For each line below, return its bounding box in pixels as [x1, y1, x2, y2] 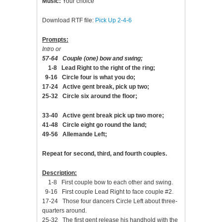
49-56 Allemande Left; [42, 131, 107, 138]
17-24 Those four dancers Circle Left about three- [42, 198, 177, 205]
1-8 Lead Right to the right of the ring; [42, 64, 155, 71]
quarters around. [42, 207, 87, 214]
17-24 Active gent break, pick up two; [42, 83, 149, 90]
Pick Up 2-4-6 [95, 17, 132, 24]
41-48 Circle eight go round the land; [42, 121, 147, 128]
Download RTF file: [42, 17, 95, 24]
